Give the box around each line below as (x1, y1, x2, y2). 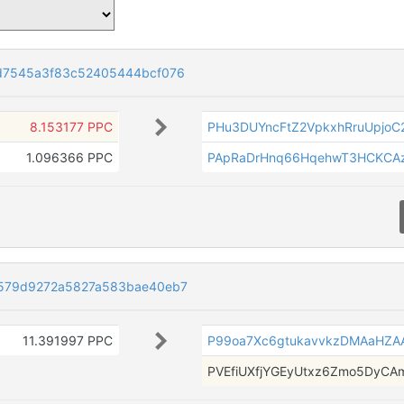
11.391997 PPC (22, 333, 113, 349)
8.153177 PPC (29, 119, 113, 134)
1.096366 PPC (25, 150, 113, 165)
